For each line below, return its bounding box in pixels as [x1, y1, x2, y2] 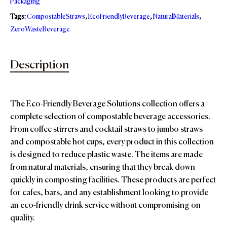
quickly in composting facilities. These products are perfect [10, 176, 216, 185]
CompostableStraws [27, 14, 85, 21]
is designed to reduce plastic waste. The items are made [10, 151, 203, 160]
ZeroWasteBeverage [10, 26, 70, 33]
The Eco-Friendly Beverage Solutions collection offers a [10, 100, 205, 109]
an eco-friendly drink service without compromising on [10, 202, 201, 210]
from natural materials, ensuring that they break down [10, 164, 195, 172]
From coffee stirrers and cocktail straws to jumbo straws [10, 126, 203, 134]
